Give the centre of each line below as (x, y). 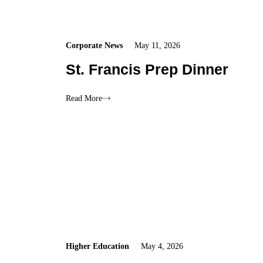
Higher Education (98, 247)
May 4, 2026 (162, 247)
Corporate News (95, 46)
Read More (84, 99)
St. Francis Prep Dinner (147, 70)
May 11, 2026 (158, 46)
